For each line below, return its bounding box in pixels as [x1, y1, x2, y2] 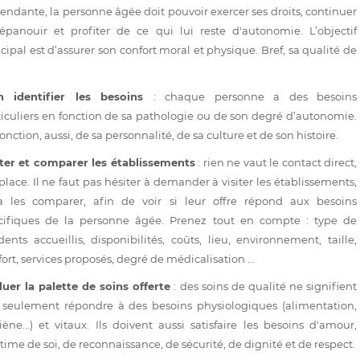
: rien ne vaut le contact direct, [194, 156, 358, 170]
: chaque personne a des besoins [153, 90, 358, 104]
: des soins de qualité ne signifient [170, 280, 358, 293]
